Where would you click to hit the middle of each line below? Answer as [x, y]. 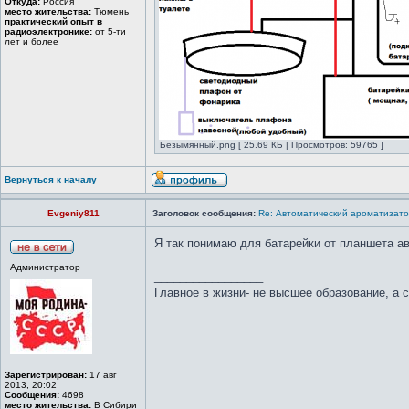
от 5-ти [109, 31]
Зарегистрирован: [46, 375]
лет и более [31, 42]
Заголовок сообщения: [204, 213]
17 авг [102, 375]
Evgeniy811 [73, 213]
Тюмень [110, 11]
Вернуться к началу [51, 179]
